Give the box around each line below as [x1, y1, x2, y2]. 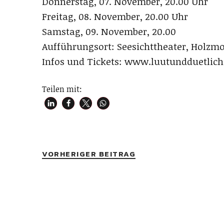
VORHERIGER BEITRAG [42, 148, 135, 160]
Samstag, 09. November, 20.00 [42, 25, 176, 38]
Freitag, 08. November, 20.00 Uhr [42, 10, 188, 23]
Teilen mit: [42, 83, 82, 95]
